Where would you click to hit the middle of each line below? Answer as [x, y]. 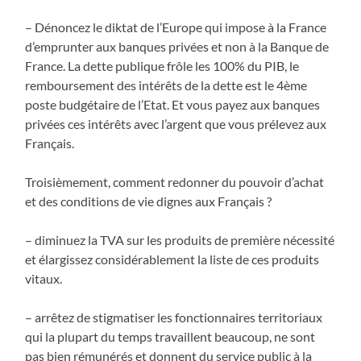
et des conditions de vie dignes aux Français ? [149, 201]
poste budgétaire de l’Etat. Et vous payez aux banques [173, 104]
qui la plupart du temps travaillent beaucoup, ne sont [170, 336]
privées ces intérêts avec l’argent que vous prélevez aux [176, 123]
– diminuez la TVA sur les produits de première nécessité [180, 239]
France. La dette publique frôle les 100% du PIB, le [162, 65]
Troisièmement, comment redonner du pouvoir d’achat [175, 181]
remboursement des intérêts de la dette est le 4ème [166, 85]
